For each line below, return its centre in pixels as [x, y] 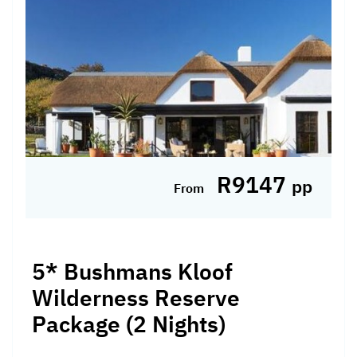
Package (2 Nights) [129, 324]
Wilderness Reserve [136, 298]
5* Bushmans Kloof [132, 272]
